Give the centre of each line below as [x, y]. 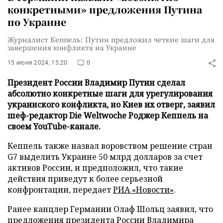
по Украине [37, 22]
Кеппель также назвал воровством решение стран [110, 146]
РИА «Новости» [143, 190]
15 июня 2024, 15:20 [38, 63]
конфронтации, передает [60, 190]
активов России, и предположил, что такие [95, 168]
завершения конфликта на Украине [72, 47]
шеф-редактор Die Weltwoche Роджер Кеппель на [108, 115]
